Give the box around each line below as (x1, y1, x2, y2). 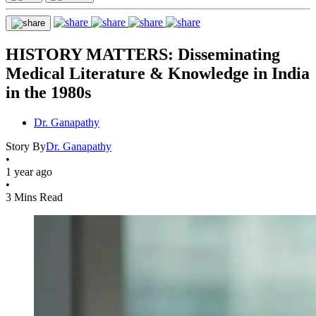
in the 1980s (6, 83, 91, 102)
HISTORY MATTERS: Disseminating (6, 44, 280, 63)
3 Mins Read (6, 190, 63, 203)
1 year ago (6, 165, 52, 178)
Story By (6, 140, 46, 152)
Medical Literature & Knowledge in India (6, 63, 310, 83)
